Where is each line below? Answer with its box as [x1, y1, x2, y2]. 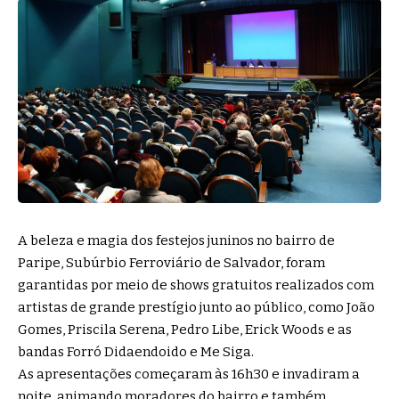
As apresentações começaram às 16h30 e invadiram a [18, 365, 360, 382]
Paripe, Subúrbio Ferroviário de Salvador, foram [18, 254, 325, 271]
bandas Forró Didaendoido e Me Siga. [18, 343, 254, 360]
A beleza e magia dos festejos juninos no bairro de [18, 232, 335, 248]
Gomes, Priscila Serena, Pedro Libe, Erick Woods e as [18, 321, 352, 338]
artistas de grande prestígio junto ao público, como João [18, 298, 375, 315]
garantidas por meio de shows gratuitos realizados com [18, 276, 374, 293]
